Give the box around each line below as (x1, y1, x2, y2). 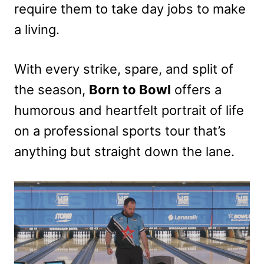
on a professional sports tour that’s (14, 123, 226, 138)
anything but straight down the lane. (14, 143, 235, 159)
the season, (14, 81, 89, 97)
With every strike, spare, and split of (14, 61, 233, 77)
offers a (171, 81, 222, 97)
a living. (14, 21, 60, 37)
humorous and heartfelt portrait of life (14, 102, 244, 118)
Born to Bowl (89, 81, 171, 97)
